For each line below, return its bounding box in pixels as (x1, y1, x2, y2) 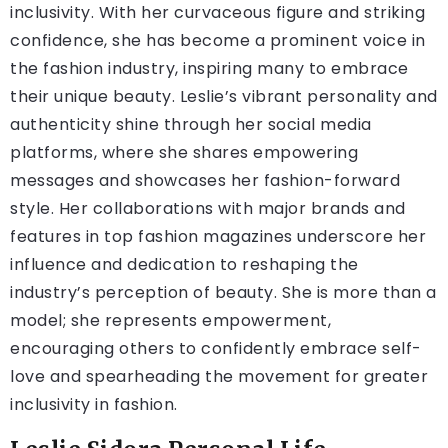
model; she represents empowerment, (10, 309, 331, 333)
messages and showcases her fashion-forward (10, 169, 400, 193)
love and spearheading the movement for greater (10, 365, 428, 389)
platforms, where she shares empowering (10, 141, 358, 165)
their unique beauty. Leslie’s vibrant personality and (10, 85, 438, 109)
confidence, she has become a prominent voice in (10, 29, 426, 53)
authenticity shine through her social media (10, 113, 372, 137)
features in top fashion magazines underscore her (10, 225, 426, 249)
